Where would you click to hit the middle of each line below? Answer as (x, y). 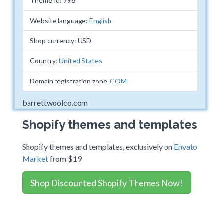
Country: (44, 61)
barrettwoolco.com (55, 102)
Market (35, 158)
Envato (186, 147)
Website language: (60, 20)
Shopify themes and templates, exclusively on (98, 147)
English (100, 20)
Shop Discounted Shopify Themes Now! (107, 183)
